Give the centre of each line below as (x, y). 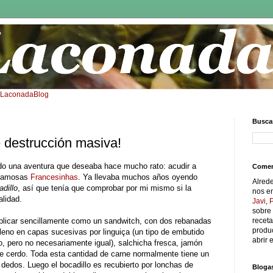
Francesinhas (54, 177)
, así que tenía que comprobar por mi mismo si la (105, 188)
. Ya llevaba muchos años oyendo (138, 177)
